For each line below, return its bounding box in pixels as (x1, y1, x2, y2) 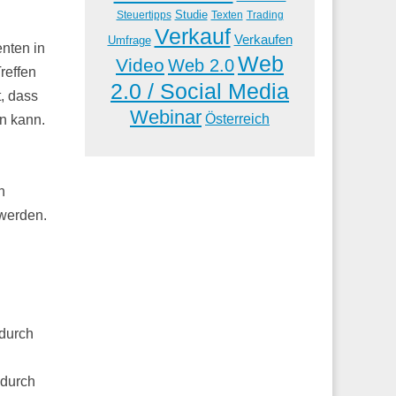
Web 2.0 (168, 55, 234, 75)
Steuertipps (116, 8, 171, 21)
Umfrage (107, 34, 151, 47)
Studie (174, 7, 208, 21)
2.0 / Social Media (110, 79, 289, 103)
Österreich (205, 110, 270, 126)
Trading (246, 8, 284, 21)
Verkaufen (233, 31, 293, 47)
